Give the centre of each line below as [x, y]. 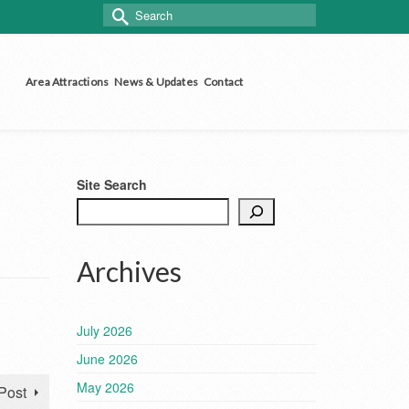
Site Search [111, 184]
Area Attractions [67, 82]
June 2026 [107, 359]
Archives [129, 271]
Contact [224, 82]
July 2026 [104, 330]
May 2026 [105, 387]
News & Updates [156, 82]
